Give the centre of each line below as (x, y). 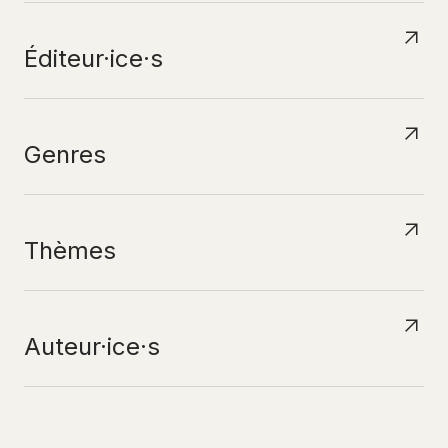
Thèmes (70, 250)
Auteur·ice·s (92, 346)
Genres (65, 154)
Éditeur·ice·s (93, 58)
